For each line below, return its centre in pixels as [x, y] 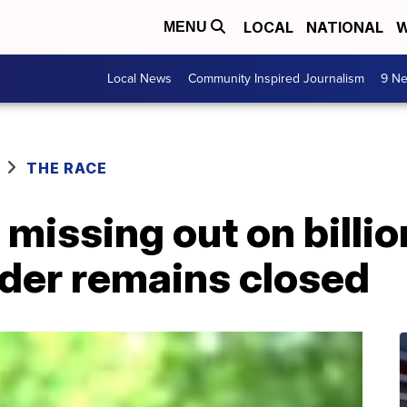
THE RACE [69, 168]
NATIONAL [345, 27]
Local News [139, 79]
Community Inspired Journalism [276, 79]
